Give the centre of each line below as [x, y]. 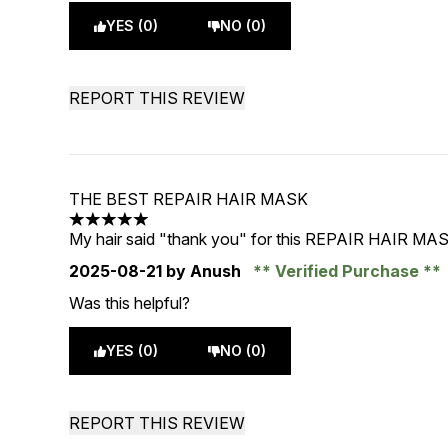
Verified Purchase [347, 271]
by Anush [204, 271]
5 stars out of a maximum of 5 [176, 229]
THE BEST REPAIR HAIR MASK [189, 199]
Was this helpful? [130, 303]
